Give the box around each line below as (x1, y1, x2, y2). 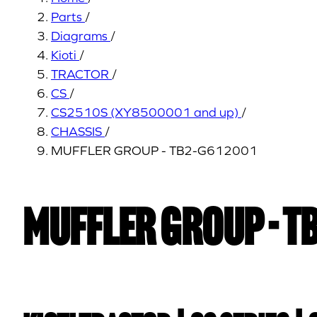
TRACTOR (51, 67, 109, 81)
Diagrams (51, 28, 108, 43)
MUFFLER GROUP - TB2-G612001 (51, 143, 258, 158)
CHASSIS (51, 124, 102, 139)
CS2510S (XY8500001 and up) (51, 105, 238, 120)
